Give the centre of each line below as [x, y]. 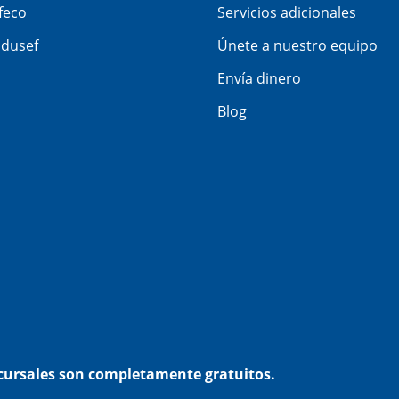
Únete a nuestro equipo [297, 45]
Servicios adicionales [287, 12]
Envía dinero [259, 78]
